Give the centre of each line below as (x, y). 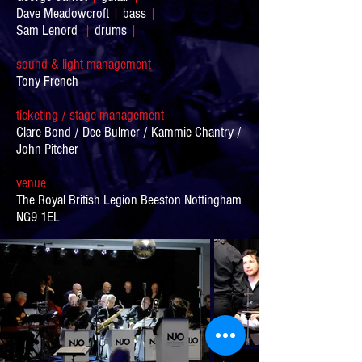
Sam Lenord (50, 30)
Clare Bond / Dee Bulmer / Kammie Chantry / (129, 132)
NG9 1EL (38, 217)
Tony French (47, 81)
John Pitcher (47, 149)
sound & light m (56, 64)
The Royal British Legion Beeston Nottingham (129, 200)
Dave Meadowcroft (64, 13)
